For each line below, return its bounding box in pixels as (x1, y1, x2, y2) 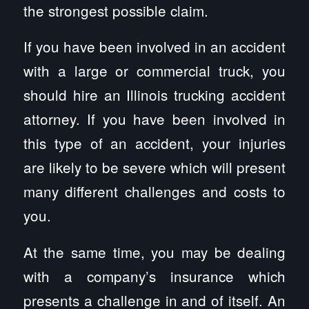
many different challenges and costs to (23, 181, 286, 202)
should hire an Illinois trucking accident (23, 84, 286, 106)
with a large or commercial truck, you (23, 60, 286, 81)
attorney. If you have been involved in (23, 108, 286, 130)
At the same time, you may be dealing (23, 241, 286, 262)
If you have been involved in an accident (23, 36, 286, 57)
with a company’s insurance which (23, 265, 286, 286)
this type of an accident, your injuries (23, 132, 286, 154)
